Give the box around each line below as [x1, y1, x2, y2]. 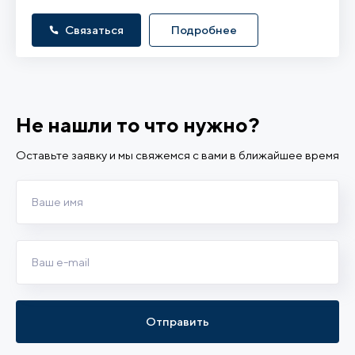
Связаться [65, 23, 124, 36]
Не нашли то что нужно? [16, 113, 260, 137]
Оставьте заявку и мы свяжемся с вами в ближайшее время [16, 148, 339, 162]
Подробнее [170, 23, 237, 36]
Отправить [146, 315, 209, 328]
